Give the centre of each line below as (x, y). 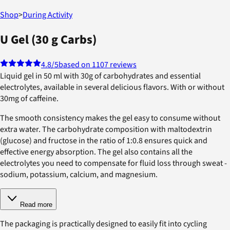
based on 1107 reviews (98, 64)
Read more (36, 204)
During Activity (47, 15)
